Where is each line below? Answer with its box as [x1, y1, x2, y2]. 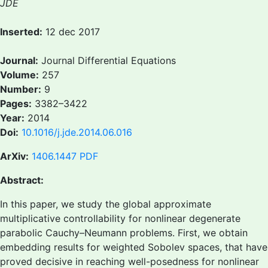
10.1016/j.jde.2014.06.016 [22, 126, 132, 138]
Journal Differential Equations [38, 54, 176, 66]
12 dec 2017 [42, 26, 100, 38]
